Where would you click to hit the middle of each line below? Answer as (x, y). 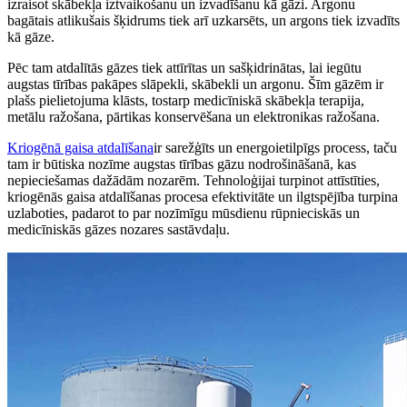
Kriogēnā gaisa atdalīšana (80, 147)
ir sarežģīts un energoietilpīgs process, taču (275, 147)
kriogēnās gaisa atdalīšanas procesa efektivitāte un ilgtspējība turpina (203, 196)
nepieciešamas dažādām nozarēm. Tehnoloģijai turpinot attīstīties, (194, 180)
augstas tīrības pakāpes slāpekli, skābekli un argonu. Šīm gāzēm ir (195, 84)
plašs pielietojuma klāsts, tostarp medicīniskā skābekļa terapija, (186, 100)
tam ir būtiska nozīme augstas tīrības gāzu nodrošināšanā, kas (182, 164)
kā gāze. (31, 36)
